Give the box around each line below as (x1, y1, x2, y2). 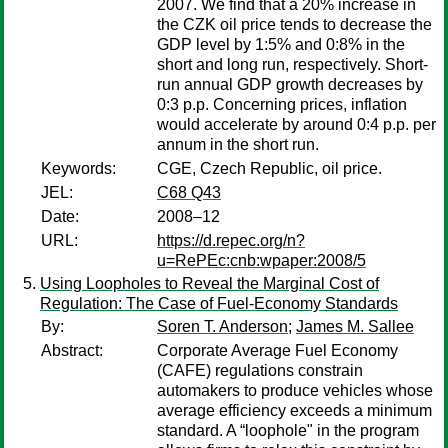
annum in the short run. (157, 136, 319, 153)
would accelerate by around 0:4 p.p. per (157, 116, 436, 133)
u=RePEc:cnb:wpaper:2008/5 (157, 252, 366, 269)
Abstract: (41, 342, 103, 359)
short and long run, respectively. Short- (157, 56, 428, 73)
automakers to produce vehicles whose (157, 382, 433, 399)
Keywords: (41, 160, 116, 177)
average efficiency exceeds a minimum (157, 402, 432, 419)
